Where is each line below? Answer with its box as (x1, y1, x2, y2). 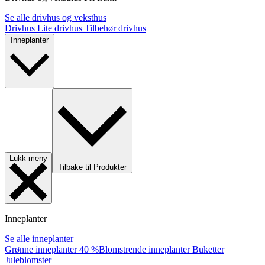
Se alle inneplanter (5, 234, 73, 244)
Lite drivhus (37, 23, 85, 34)
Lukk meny (9, 154, 47, 163)
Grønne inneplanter (5, 244, 79, 255)
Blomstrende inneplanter (99, 244, 192, 255)
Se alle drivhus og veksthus (5, 12, 106, 23)
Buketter (192, 244, 224, 255)
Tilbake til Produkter (58, 163, 127, 172)
